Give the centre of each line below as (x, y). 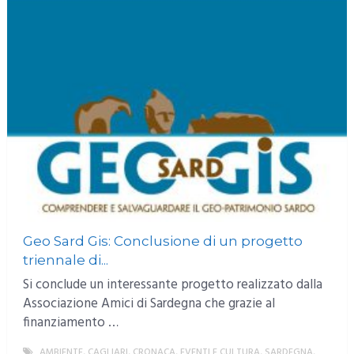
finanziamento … (70, 323)
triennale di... (65, 260)
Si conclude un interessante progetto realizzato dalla (172, 285)
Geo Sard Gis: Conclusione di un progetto (162, 241)
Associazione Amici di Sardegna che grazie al (149, 304)
